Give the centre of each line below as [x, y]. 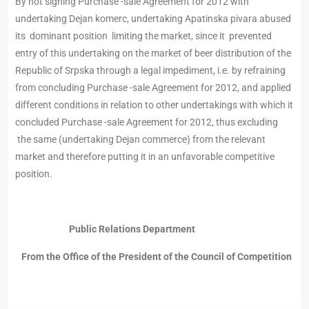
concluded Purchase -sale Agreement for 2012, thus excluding [147, 122]
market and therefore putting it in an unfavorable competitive [145, 157]
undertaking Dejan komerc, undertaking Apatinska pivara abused [153, 19]
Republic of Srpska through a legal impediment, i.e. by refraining [150, 71]
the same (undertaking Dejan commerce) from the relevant [140, 140]
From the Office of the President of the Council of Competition [153, 257]
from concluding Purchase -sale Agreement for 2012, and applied [153, 88]
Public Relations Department [132, 229]
